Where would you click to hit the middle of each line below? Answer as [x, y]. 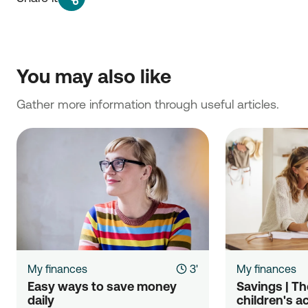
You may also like [94, 76]
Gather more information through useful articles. [148, 104]
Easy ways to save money [102, 286]
